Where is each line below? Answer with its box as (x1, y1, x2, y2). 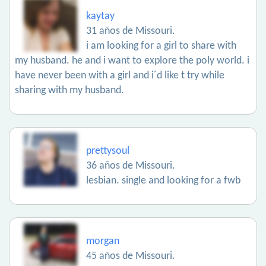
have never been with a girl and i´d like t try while (15, 70, 224, 81)
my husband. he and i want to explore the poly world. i (15, 55, 249, 66)
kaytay (86, 11, 115, 22)
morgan (86, 236, 119, 247)
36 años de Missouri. (86, 160, 175, 172)
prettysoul (86, 145, 129, 157)
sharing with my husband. (15, 85, 124, 96)
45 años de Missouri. (86, 251, 175, 262)
